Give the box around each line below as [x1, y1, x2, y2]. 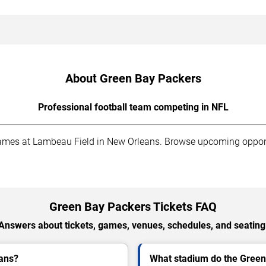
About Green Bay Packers [65, 71, 201, 86]
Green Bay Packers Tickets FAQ [49, 199, 217, 214]
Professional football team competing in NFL [37, 102, 229, 113]
